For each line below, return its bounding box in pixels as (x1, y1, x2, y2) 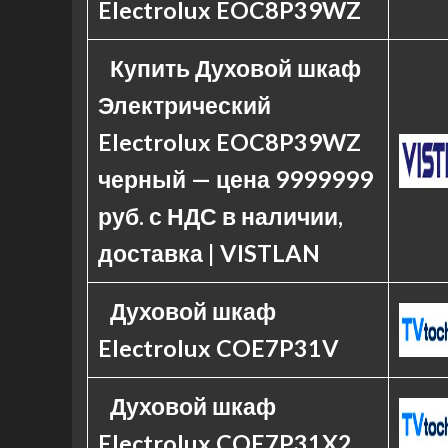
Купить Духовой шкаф (109, 54, 361, 82)
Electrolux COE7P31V (98, 334, 339, 362)
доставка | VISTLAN (98, 239, 320, 267)
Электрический (98, 91, 271, 119)
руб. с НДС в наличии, (98, 202, 343, 230)
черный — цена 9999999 (98, 165, 373, 193)
